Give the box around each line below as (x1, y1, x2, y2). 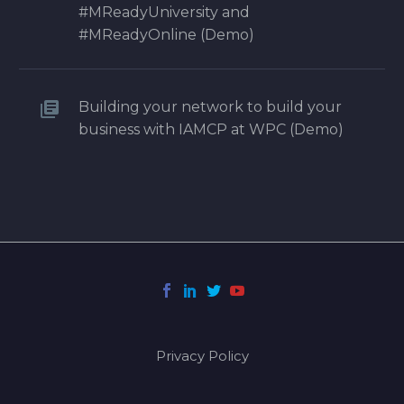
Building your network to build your (78, 97, 342, 115)
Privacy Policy (155, 347, 249, 364)
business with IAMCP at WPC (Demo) (78, 120, 344, 138)
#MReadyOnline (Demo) (78, 25, 254, 43)
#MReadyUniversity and (78, 3, 250, 21)
